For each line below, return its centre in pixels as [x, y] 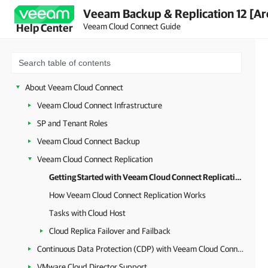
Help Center [44, 28]
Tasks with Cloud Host [87, 213]
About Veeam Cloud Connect [74, 87]
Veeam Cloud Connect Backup [89, 141]
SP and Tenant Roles [72, 123]
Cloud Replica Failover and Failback [110, 231]
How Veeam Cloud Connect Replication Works [127, 195]
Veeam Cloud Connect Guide [132, 26]
